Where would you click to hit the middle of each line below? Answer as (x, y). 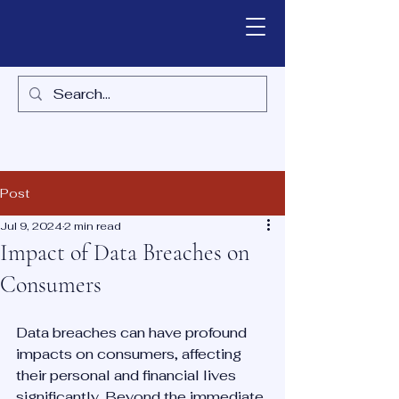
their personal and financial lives (128, 375)
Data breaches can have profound (133, 333)
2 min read (93, 226)
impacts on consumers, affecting (130, 354)
